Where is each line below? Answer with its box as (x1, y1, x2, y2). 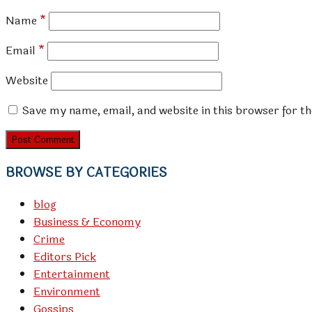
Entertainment (33, 265, 110, 283)
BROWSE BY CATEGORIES (6, 162, 167, 183)
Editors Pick (33, 247, 96, 265)
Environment (33, 282, 100, 300)
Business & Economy (33, 212, 141, 231)
